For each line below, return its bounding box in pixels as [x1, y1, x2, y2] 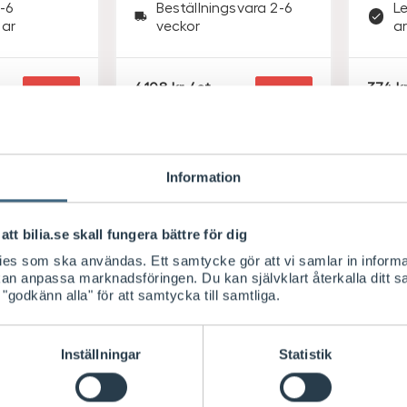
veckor [155, 15, 201, 34]
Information [165, 169, 242, 185]
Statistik [279, 346, 332, 362]
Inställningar [60, 346, 142, 362]
